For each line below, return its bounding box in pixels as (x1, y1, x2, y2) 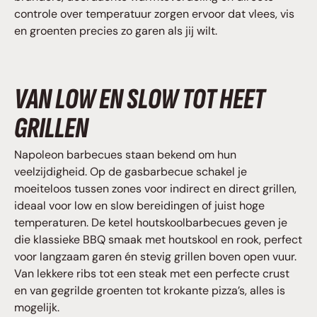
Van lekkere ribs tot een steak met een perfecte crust (14, 266, 289, 282)
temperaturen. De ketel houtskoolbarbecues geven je (14, 215, 287, 231)
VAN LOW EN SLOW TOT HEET (14, 82, 265, 117)
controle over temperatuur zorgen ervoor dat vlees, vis (14, 6, 294, 22)
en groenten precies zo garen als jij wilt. (14, 23, 217, 39)
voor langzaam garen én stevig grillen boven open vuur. (14, 249, 296, 265)
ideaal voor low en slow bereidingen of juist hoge (14, 198, 265, 214)
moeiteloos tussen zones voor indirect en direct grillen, (14, 181, 296, 197)
